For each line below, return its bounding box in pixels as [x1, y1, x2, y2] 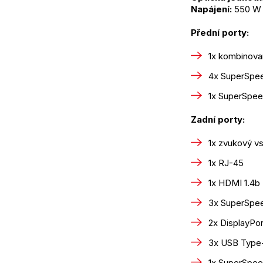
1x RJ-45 [208, 157, 244, 169]
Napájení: [191, 4, 232, 15]
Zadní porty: [191, 114, 245, 126]
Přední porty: [191, 27, 249, 39]
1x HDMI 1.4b [208, 177, 260, 189]
